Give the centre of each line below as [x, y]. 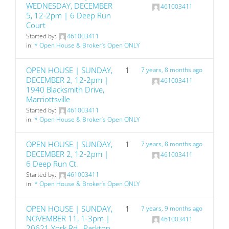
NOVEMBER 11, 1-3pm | [68, 218]
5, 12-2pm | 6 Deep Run [68, 15]
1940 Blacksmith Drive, [65, 89]
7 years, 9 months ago [172, 208]
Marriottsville [48, 99]
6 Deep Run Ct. [52, 164]
